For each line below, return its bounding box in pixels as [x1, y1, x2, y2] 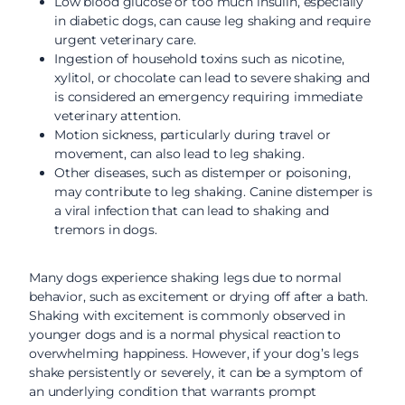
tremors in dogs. [54, 221, 157, 238]
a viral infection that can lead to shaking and [54, 202, 329, 219]
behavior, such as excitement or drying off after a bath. [29, 288, 369, 305]
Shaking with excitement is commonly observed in [29, 307, 345, 324]
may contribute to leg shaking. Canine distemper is [54, 184, 372, 200]
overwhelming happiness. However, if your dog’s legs [29, 345, 359, 362]
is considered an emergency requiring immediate [54, 89, 363, 105]
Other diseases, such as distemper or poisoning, [54, 165, 351, 181]
